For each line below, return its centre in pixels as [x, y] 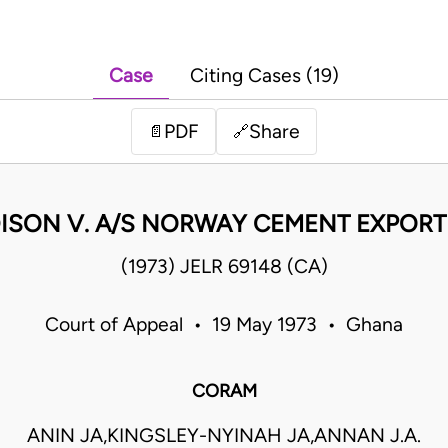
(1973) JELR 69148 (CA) [224, 267]
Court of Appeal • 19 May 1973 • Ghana [224, 325]
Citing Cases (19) [264, 76]
